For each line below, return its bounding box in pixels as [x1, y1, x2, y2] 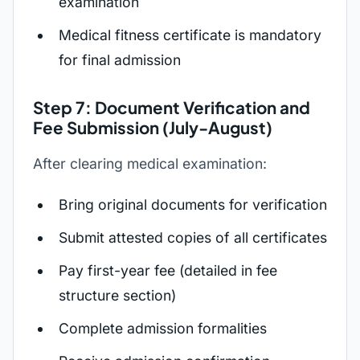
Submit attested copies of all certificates [59, 229, 327, 246]
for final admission [59, 51, 181, 68]
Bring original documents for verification [59, 196, 327, 213]
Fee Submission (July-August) [33, 117, 272, 138]
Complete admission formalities [59, 320, 267, 337]
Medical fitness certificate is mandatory [59, 27, 321, 43]
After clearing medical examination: [33, 155, 267, 172]
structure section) [59, 287, 176, 304]
